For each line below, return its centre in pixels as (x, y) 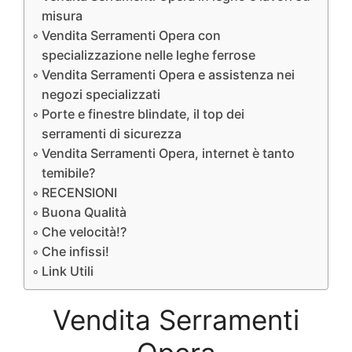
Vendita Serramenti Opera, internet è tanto (169, 154)
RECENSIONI (80, 193)
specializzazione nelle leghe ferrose (149, 55)
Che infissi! (76, 252)
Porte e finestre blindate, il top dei (143, 114)
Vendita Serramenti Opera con (132, 36)
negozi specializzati (101, 95)
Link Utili (68, 271)
